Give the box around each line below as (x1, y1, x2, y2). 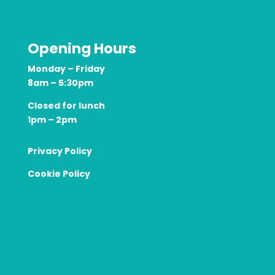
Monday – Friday (27, 62, 105, 75)
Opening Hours (27, 38, 136, 58)
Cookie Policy (27, 167, 90, 180)
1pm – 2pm (27, 113, 77, 126)
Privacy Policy (27, 144, 92, 157)
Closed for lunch (27, 99, 105, 112)
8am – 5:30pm (27, 76, 93, 89)
